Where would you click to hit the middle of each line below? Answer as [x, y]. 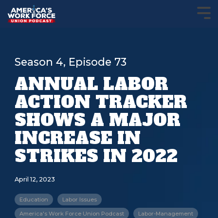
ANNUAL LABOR [91, 84]
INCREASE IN [78, 138]
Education [34, 200]
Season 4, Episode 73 [71, 62]
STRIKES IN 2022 [96, 156]
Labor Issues [80, 200]
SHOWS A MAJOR [98, 120]
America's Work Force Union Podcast [72, 214]
